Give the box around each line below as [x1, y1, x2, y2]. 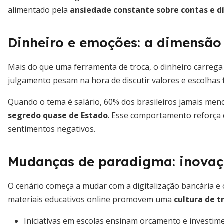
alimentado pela [8, 4, 70, 15]
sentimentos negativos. [8, 123, 95, 134]
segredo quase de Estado [8, 110, 108, 121]
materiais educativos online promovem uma [8, 194, 174, 205]
